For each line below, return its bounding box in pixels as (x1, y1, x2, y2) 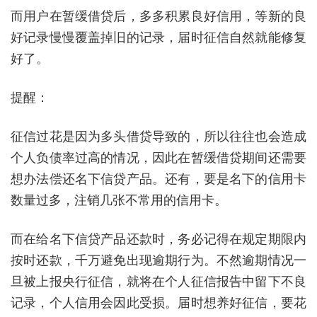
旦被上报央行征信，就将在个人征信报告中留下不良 (11, 272, 306, 289)
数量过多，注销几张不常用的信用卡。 (11, 190, 227, 208)
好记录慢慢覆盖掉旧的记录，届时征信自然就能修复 (11, 28, 306, 45)
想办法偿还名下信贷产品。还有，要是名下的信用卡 (11, 169, 306, 187)
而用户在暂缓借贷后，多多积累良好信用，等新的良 (11, 6, 306, 24)
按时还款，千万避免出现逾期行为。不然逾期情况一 (11, 250, 306, 268)
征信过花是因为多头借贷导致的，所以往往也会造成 (11, 127, 306, 144)
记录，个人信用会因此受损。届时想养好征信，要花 (11, 293, 306, 311)
